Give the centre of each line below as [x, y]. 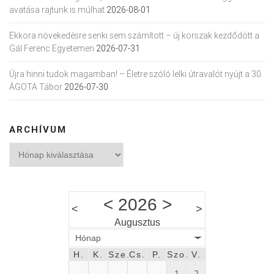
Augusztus [137, 222]
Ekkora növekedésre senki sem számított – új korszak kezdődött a [134, 35]
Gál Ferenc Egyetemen [52, 48]
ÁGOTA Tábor [36, 87]
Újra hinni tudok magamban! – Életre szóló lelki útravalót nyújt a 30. [136, 74]
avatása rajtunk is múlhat [57, 9]
